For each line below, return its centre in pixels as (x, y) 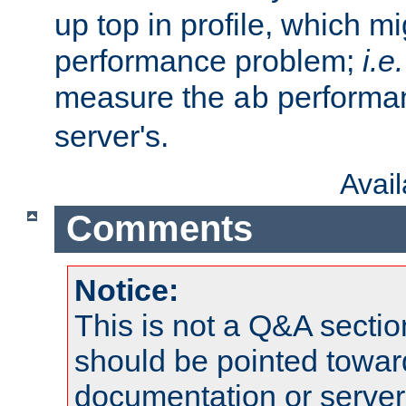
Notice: (126, 290)
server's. (111, 135)
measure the (144, 97)
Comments (159, 229)
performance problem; (208, 60)
